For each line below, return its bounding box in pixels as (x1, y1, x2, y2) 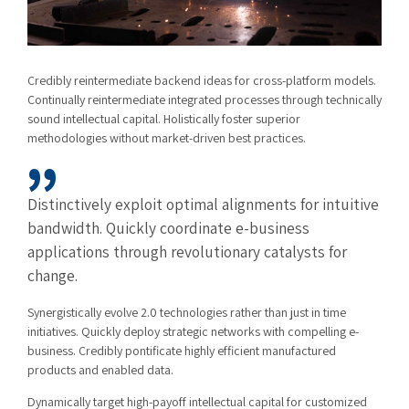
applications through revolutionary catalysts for (27, 240, 347, 262)
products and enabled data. (27, 362, 173, 379)
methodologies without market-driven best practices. (27, 129, 306, 146)
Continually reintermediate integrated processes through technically (27, 90, 382, 108)
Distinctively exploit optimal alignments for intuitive (27, 193, 379, 215)
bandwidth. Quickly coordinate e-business (27, 216, 309, 238)
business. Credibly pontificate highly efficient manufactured (27, 342, 336, 360)
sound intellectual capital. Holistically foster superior (27, 110, 300, 127)
